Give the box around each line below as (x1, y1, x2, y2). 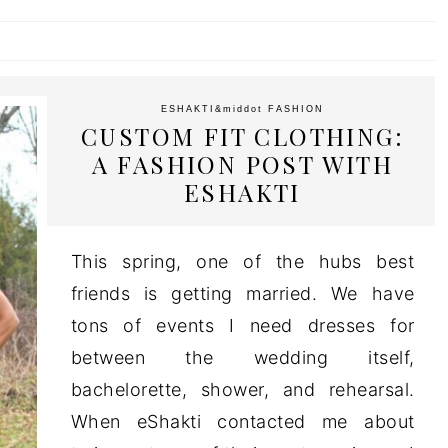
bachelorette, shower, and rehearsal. (70, 379, 415, 401)
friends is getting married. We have (70, 283, 415, 305)
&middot (215, 104, 268, 115)
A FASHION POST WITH (91, 148, 394, 181)
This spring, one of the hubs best (70, 251, 415, 273)
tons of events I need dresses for (70, 315, 415, 337)
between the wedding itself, (70, 347, 415, 369)
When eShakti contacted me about (70, 411, 415, 433)
